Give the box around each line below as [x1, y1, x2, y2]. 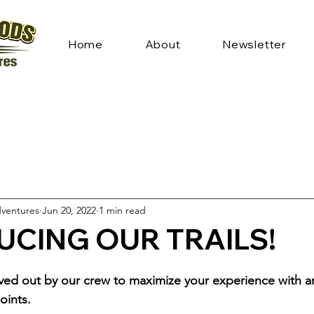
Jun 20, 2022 [42, 203, 96, 217]
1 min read [99, 203, 146, 217]
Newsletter [222, 37, 287, 51]
